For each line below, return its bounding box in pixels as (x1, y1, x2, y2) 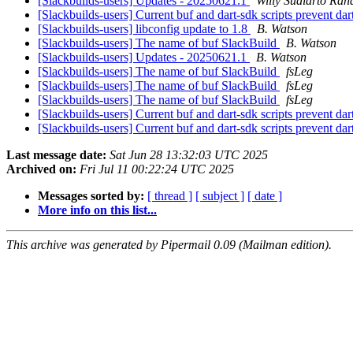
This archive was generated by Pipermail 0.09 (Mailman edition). (6, 238, 332, 252)
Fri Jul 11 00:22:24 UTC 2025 (80, 162, 234, 176)
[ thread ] (147, 189, 192, 203)
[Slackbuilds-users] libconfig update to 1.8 (38, 22, 251, 36)
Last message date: (6, 148, 106, 162)
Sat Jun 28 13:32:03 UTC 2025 (110, 148, 268, 162)
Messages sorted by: (38, 189, 144, 203)
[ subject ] (195, 189, 244, 203)
